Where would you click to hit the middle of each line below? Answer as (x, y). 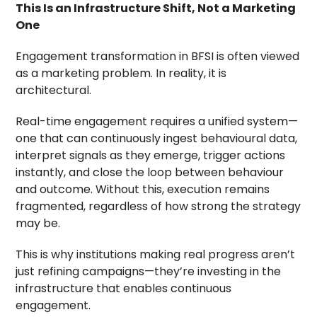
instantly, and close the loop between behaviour (150, 172)
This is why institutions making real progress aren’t (156, 254)
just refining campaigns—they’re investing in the (149, 271)
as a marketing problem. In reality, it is (121, 73)
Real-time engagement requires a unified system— (157, 121)
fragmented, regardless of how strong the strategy (158, 206)
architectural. (54, 90)
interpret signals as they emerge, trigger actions (151, 155)
